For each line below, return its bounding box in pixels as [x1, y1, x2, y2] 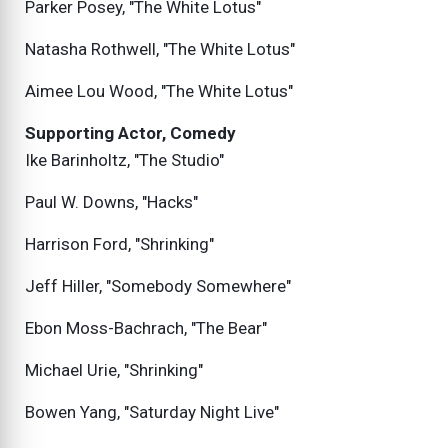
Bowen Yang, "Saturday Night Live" [25, 402, 279, 423]
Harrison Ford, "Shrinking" [25, 234, 214, 255]
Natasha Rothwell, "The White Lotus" [25, 39, 295, 60]
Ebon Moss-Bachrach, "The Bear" [25, 318, 267, 339]
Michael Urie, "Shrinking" [25, 360, 203, 381]
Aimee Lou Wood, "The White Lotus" [25, 81, 293, 102]
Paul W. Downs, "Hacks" [25, 192, 198, 213]
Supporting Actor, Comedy [25, 123, 236, 144]
